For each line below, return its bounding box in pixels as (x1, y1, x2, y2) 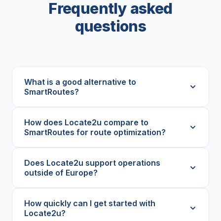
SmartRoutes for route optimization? (24, 127, 166, 137)
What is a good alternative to (24, 76, 136, 87)
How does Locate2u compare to (24, 117, 148, 127)
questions (74, 17, 147, 35)
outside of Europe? (24, 167, 98, 178)
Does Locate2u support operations (24, 157, 160, 168)
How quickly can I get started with (24, 198, 155, 208)
